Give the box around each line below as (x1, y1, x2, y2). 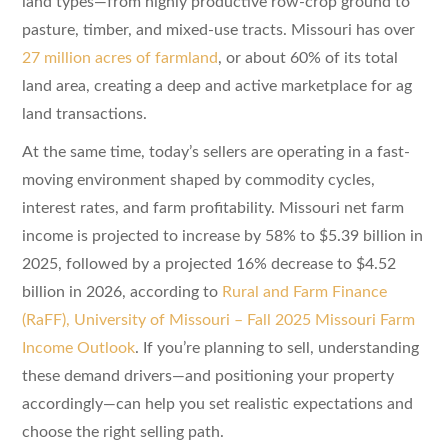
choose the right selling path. (21, 423, 224, 440)
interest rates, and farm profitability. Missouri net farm (21, 199, 404, 216)
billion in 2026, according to (21, 283, 222, 300)
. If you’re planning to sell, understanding (134, 339, 419, 356)
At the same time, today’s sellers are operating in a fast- (21, 143, 410, 160)
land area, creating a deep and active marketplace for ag (21, 77, 412, 94)
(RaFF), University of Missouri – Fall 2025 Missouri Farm (21, 311, 415, 328)
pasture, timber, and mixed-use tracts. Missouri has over (21, 21, 415, 38)
